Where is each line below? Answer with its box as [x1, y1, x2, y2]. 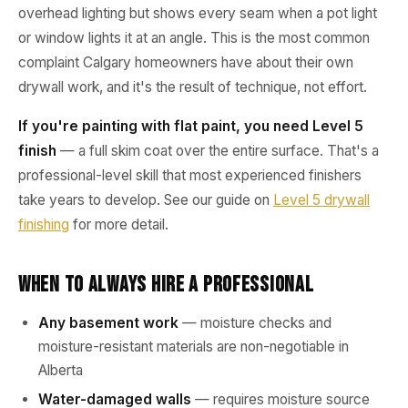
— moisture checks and [178, 314, 331, 331]
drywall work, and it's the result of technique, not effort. [18, 78, 367, 96]
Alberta [38, 362, 83, 379]
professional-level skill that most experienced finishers [18, 167, 362, 184]
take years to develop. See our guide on [18, 191, 273, 209]
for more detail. [69, 216, 168, 233]
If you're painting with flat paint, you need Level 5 [18, 117, 363, 135]
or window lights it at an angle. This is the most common [18, 29, 370, 46]
